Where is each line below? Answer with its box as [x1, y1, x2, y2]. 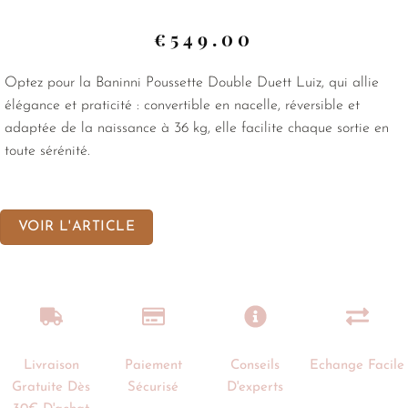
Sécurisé [127, 381, 178, 395]
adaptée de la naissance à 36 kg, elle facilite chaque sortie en [5, 121, 389, 137]
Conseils [230, 359, 280, 373]
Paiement [124, 359, 182, 373]
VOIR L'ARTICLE [17, 219, 136, 234]
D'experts [227, 381, 283, 395]
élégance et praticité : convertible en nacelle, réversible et [5, 98, 360, 114]
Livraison [23, 359, 79, 373]
